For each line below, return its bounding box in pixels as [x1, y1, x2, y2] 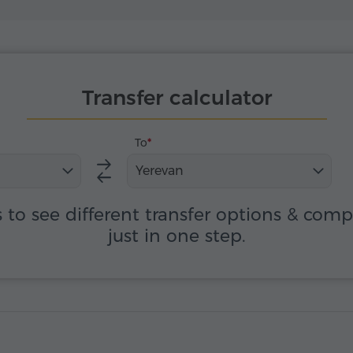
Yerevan [136, 163, 184, 178]
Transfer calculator [81, 85, 272, 110]
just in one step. [107, 225, 246, 247]
